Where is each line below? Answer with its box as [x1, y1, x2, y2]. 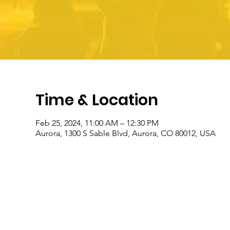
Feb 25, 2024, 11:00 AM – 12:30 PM [35, 118, 159, 128]
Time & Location [35, 89, 158, 111]
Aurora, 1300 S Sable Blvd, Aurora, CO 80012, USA [35, 128, 216, 138]
